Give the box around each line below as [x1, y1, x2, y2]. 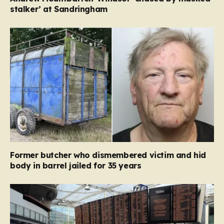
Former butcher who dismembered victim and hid [10, 150, 206, 160]
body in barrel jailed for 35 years [10, 160, 141, 171]
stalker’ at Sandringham [10, 3, 107, 14]
